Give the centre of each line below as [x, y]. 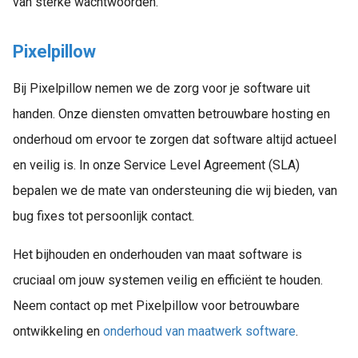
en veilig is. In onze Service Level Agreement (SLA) [156, 165]
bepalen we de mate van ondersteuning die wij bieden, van [175, 190]
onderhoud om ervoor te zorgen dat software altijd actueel [175, 139]
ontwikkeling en [58, 331]
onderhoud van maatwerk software [199, 331]
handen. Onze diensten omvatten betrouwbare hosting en [171, 113]
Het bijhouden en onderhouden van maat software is [157, 254]
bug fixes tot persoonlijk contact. [103, 216]
